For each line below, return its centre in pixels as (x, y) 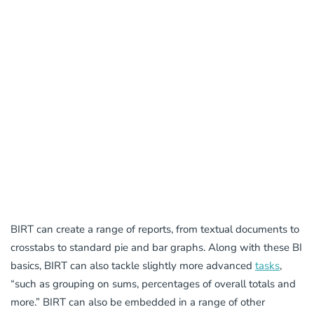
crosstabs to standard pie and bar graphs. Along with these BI (156, 248)
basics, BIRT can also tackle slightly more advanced (133, 266)
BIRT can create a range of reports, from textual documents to (155, 230)
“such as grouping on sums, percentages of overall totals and (153, 284)
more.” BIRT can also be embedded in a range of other (138, 302)
